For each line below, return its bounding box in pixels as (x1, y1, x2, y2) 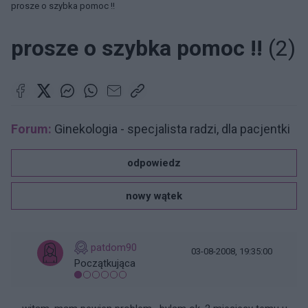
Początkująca (74, 257, 135, 269)
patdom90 (91, 241, 137, 254)
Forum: (11, 122, 52, 136)
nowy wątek (126, 190, 182, 202)
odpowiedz (127, 157, 181, 169)
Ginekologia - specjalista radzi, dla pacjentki (52, 122, 290, 136)
